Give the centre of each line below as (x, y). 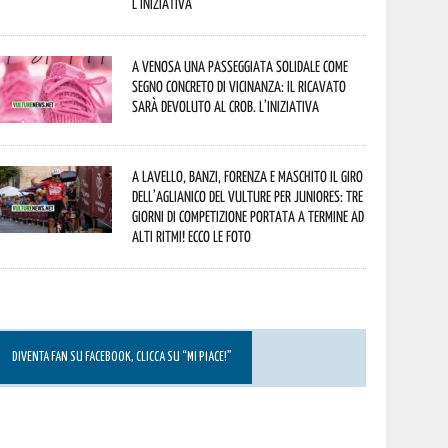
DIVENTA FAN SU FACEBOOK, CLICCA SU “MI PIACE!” (122, 357)
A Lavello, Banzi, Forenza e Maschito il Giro (248, 176)
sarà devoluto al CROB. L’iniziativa (226, 106)
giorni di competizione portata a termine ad (248, 216)
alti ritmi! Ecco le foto (192, 236)
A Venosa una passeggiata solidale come (240, 66)
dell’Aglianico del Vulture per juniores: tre (248, 196)
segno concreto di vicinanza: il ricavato (239, 86)
